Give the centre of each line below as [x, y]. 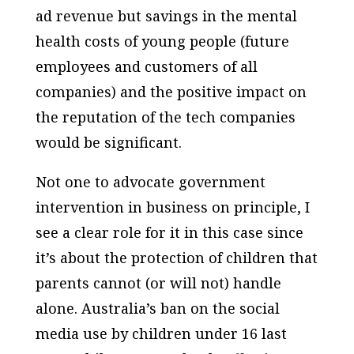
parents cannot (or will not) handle [158, 282]
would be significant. [108, 142]
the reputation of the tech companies [165, 117]
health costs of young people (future [162, 41]
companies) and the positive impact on [171, 91]
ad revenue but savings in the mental [166, 15]
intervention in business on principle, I [172, 207]
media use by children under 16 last [161, 333]
